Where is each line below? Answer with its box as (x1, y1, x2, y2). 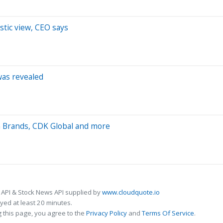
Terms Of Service (142, 208, 194, 218)
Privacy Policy (86, 208, 127, 218)
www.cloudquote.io (102, 187, 160, 197)
